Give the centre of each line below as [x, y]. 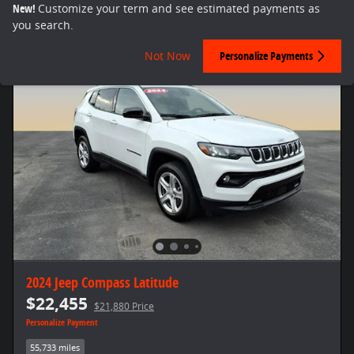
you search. [43, 25]
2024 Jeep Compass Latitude [102, 282]
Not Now [168, 56]
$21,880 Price [124, 306]
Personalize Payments [266, 56]
